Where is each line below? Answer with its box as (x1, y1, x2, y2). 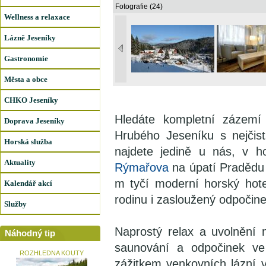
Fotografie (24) (115, 2, 163, 11)
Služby (4, 199, 27, 208)
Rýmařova (115, 161, 169, 174)
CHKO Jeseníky (4, 95, 58, 104)
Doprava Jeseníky (4, 116, 65, 125)
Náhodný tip (5, 228, 55, 238)
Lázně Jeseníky (4, 33, 56, 42)
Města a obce (4, 74, 47, 84)
